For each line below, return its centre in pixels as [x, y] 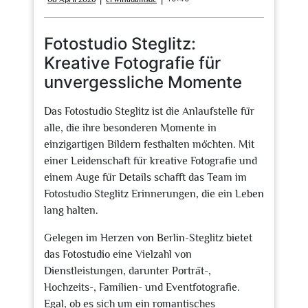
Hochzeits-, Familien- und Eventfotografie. [142, 287]
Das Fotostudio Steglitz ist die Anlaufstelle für [149, 111]
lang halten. [71, 210]
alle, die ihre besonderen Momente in [130, 128]
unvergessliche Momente [143, 82]
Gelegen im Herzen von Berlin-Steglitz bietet [148, 238]
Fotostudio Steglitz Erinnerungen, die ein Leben [154, 194]
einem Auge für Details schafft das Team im [145, 177]
